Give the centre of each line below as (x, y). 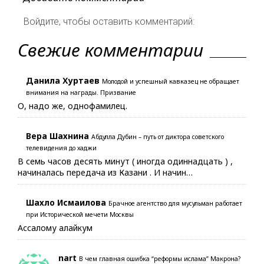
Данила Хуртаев (63, 80)
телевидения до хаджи (61, 148)
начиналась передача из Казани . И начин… (105, 172)
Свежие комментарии (110, 49)
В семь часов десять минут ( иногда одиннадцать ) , (125, 161)
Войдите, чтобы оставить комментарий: (111, 21)
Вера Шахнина (57, 136)
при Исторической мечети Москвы (80, 214)
